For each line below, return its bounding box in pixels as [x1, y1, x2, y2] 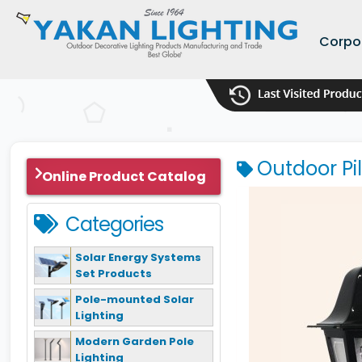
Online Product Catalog [41, 167, 206, 186]
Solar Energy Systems [75, 249, 201, 265]
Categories [65, 211, 163, 238]
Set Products [75, 265, 152, 281]
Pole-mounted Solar [75, 291, 194, 307]
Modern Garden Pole [75, 333, 194, 349]
